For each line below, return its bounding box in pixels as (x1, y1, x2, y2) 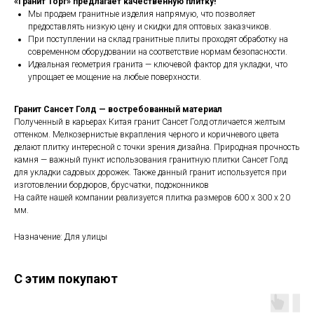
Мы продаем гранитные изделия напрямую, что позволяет (28, 9, 255, 20)
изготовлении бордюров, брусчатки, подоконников (14, 180, 209, 191)
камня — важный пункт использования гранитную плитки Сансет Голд (14, 155, 287, 165)
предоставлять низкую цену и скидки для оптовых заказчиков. (28, 22, 271, 32)
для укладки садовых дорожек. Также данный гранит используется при (14, 168, 287, 178)
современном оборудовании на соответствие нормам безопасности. (28, 47, 287, 57)
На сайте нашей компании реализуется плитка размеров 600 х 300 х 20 (14, 193, 290, 203)
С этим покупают (14, 271, 118, 287)
